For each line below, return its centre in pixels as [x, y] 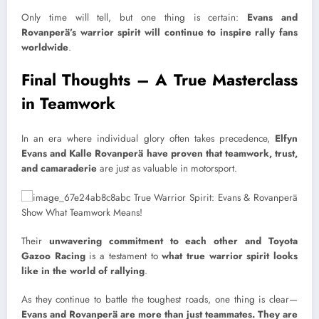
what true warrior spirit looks [230, 256]
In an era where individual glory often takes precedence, [148, 139]
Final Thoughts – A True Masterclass [159, 79]
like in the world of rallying [83, 271]
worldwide [45, 47]
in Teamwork [68, 103]
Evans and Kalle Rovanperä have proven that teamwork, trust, [159, 154]
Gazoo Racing [53, 256]
